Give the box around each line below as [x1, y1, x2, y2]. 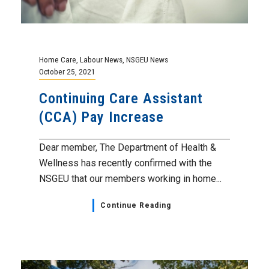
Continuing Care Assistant [39, 89, 203, 107]
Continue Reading [100, 201, 171, 210]
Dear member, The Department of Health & [39, 141, 216, 153]
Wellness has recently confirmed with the [39, 157, 212, 169]
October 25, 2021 [39, 66, 95, 76]
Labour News [80, 54, 122, 64]
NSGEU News [126, 54, 168, 64]
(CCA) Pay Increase [39, 108, 164, 125]
